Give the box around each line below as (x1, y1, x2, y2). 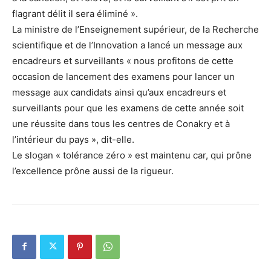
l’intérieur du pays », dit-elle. (12, 133, 134, 145)
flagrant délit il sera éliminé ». (12, 7, 138, 19)
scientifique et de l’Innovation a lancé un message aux (12, 39, 243, 51)
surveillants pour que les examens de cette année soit (12, 102, 244, 114)
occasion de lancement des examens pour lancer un (12, 70, 235, 82)
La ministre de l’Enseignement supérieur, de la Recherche (12, 23, 259, 35)
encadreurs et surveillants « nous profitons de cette (12, 54, 233, 67)
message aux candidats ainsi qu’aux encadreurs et (12, 86, 226, 98)
